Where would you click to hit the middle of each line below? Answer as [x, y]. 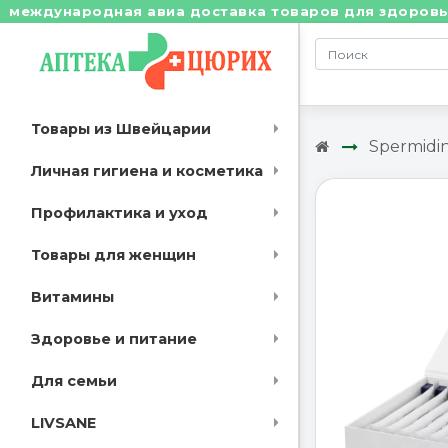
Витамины [72, 297]
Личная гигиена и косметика [147, 171]
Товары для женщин [113, 255]
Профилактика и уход [119, 213]
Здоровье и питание [114, 339]
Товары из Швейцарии [121, 129]
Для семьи [74, 381]
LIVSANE [63, 423]
